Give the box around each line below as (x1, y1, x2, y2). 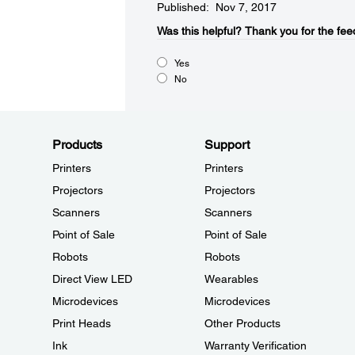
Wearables (204, 273, 258, 285)
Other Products (204, 317, 281, 330)
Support (204, 137, 250, 152)
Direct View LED (52, 273, 132, 285)
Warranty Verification (204, 339, 307, 352)
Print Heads (52, 317, 111, 330)
